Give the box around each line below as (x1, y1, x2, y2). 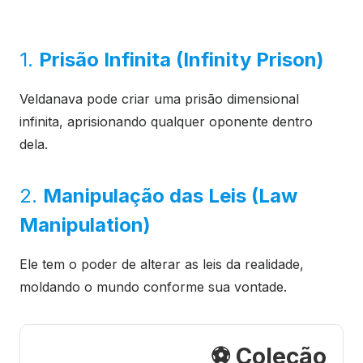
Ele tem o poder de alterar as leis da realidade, (19, 256, 304, 273)
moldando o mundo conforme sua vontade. (19, 279, 287, 296)
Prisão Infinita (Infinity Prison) (39, 48, 324, 72)
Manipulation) (19, 213, 151, 237)
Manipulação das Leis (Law (43, 184, 297, 208)
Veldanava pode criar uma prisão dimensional (19, 91, 299, 108)
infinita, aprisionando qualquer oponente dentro (19, 113, 313, 130)
